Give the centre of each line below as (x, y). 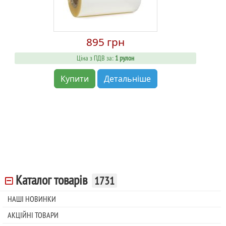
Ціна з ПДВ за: (95, 58)
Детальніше (127, 78)
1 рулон (125, 58)
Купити (74, 78)
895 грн (105, 42)
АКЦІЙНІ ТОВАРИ (33, 215)
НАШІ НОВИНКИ (32, 199)
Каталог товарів (51, 180)
